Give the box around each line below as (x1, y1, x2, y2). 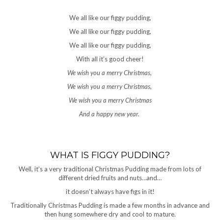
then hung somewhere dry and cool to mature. (44, 210, 176, 219)
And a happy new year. (79, 110, 141, 118)
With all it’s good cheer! (76, 55, 144, 63)
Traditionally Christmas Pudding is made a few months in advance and (10, 201, 210, 210)
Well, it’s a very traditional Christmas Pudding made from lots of (19, 165, 201, 173)
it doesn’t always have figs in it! (65, 188, 155, 196)
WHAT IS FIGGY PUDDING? (50, 150, 170, 161)
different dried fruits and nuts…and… (58, 174, 162, 182)
